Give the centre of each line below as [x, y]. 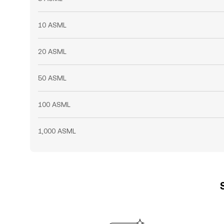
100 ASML [54, 104]
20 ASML [52, 51]
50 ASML [52, 78]
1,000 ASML [57, 131]
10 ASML [52, 25]
